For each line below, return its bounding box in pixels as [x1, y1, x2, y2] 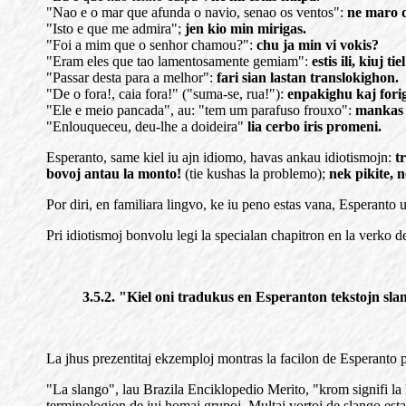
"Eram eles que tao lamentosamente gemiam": [46, 53, 312, 69]
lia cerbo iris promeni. [247, 119, 382, 134]
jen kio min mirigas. [185, 21, 306, 36]
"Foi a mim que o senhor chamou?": [46, 37, 256, 53]
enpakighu [287, 86, 353, 101]
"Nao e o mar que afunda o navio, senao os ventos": [46, 5, 347, 20]
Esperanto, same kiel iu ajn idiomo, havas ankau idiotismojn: [46, 150, 395, 165]
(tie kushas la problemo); [181, 166, 329, 181]
